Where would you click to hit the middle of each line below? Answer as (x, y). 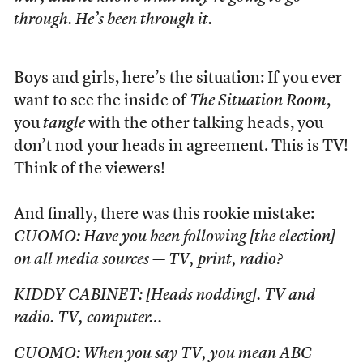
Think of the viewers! (89, 169)
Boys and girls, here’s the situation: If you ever (177, 79)
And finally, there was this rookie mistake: (164, 215)
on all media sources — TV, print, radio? (148, 260)
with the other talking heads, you (204, 124)
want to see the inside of (101, 101)
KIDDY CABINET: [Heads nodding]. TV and (164, 296)
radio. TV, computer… (88, 318)
